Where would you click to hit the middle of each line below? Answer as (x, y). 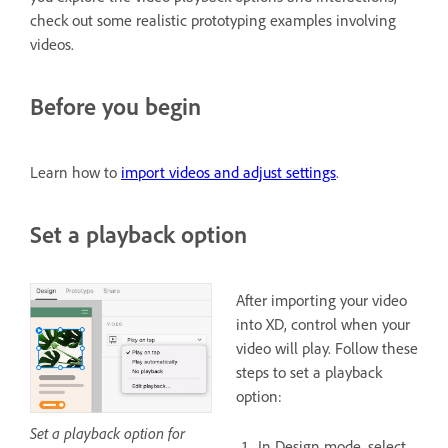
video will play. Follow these (327, 348)
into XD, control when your (323, 324)
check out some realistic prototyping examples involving (213, 20)
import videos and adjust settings (228, 172)
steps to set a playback (309, 372)
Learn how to (75, 172)
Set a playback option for (107, 433)
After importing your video (321, 300)
